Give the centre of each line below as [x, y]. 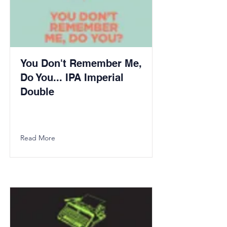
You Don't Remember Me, [81, 63]
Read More [38, 138]
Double [37, 92]
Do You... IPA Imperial [72, 78]
